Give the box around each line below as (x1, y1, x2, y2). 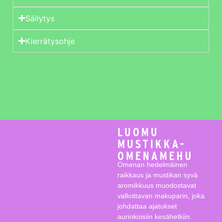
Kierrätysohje (25, 36, 75, 46)
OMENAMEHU (117, 149, 194, 163)
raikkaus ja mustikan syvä (117, 170, 198, 179)
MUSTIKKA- (117, 137, 186, 151)
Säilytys (25, 13, 55, 23)
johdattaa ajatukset (117, 202, 177, 210)
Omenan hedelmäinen (117, 160, 187, 168)
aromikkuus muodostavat (117, 181, 196, 189)
